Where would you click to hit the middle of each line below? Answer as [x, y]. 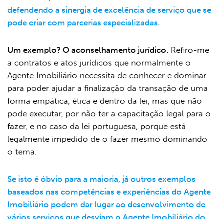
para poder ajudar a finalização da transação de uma [108, 88]
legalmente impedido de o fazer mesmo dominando [107, 139]
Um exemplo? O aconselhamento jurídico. [88, 50]
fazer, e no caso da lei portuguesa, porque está [97, 126]
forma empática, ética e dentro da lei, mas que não [105, 100]
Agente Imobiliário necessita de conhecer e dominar [107, 75]
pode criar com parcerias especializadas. [84, 22]
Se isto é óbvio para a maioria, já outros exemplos [101, 179]
